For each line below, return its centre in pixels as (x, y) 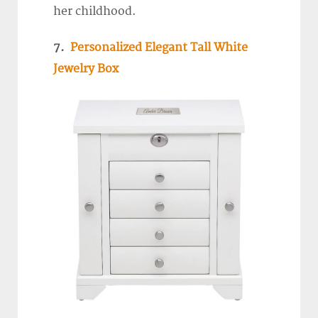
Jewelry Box (86, 69)
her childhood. (95, 12)
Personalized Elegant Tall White (159, 48)
